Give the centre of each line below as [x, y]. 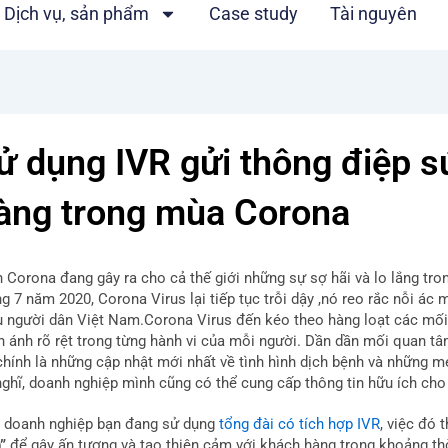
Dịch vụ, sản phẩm [77, 13]
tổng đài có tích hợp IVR [300, 423]
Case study [254, 13]
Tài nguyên [374, 13]
